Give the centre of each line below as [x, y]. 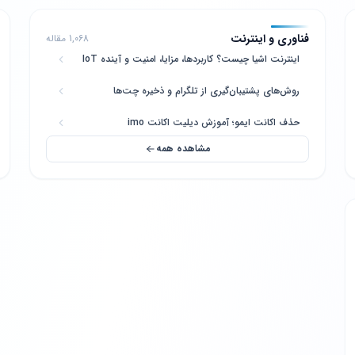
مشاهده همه [183, 149]
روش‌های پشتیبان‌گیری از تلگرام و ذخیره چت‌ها [206, 91]
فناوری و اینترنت [269, 39]
